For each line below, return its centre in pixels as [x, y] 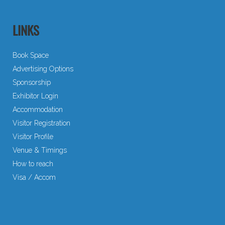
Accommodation [38, 109]
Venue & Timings [40, 150]
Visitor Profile [33, 136]
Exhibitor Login [35, 96]
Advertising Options [43, 69]
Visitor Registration [41, 123]
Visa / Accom [34, 177]
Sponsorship [32, 82]
